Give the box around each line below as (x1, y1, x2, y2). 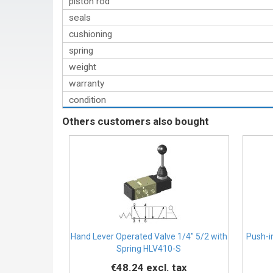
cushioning (69, 29, 112, 40)
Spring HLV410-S (116, 244, 182, 254)
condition (69, 94, 106, 105)
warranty (69, 78, 104, 89)
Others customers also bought (62, 115, 209, 127)
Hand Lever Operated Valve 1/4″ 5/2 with (70, 232, 227, 242)
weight (69, 62, 96, 73)
